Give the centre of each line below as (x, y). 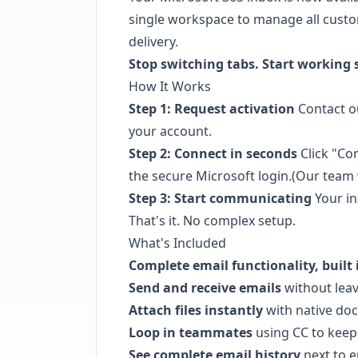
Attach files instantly (196, 310)
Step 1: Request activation (212, 109)
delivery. (153, 42)
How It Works (170, 86)
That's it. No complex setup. (212, 221)
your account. (170, 131)
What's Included (177, 243)
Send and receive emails (205, 288)
